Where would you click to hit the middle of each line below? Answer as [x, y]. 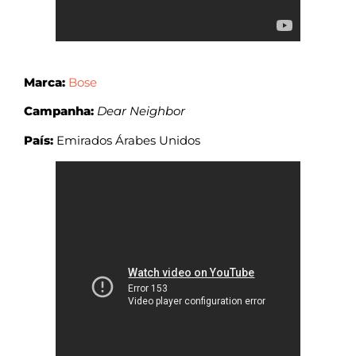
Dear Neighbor [141, 111]
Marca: [44, 82]
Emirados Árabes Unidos [127, 140]
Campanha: [59, 111]
